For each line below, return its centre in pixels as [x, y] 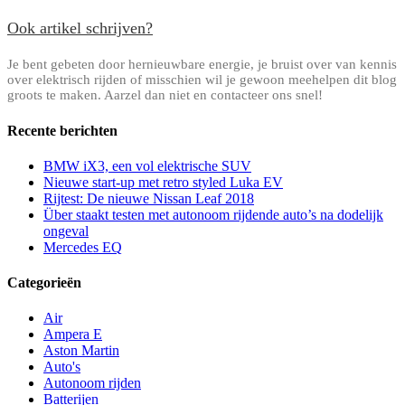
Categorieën [44, 283]
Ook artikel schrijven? [80, 28]
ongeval [66, 231]
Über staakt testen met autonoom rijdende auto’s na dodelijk [213, 214]
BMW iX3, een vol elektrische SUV [147, 165]
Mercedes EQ [83, 247]
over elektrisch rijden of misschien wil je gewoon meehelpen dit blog [202, 80]
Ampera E [73, 334]
